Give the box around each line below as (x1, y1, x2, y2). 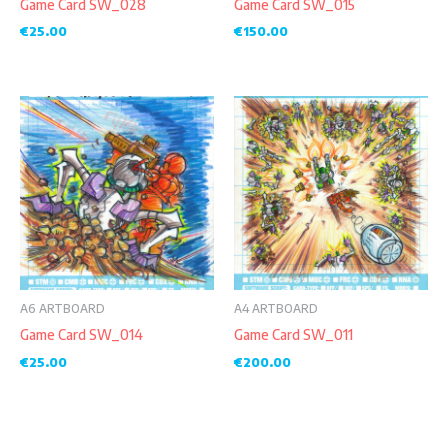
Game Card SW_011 (234, 325, 353, 343)
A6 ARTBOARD (20, 301, 105, 317)
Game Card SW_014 (20, 325, 143, 343)
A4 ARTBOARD (234, 301, 318, 317)
